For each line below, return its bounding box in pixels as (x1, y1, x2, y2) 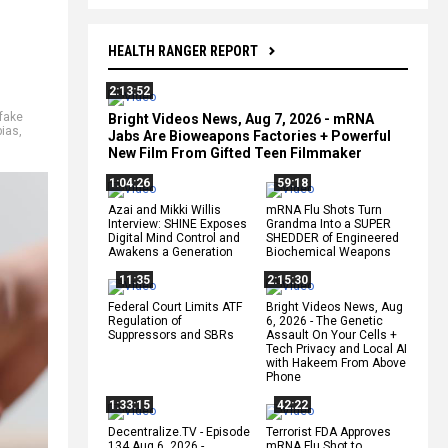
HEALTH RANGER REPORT (108, 42, 258, 59)
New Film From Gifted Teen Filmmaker (108, 144, 362, 161)
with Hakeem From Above (266, 355, 406, 370)
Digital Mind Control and (108, 230, 240, 245)
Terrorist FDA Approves (266, 424, 391, 439)
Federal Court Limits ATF (108, 299, 242, 314)
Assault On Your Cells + (266, 327, 397, 342)
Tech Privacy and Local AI (266, 341, 407, 356)
